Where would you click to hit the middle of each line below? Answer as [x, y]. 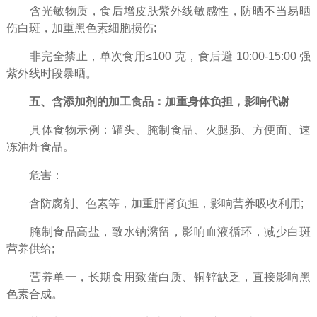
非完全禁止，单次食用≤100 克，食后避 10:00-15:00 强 [158, 57]
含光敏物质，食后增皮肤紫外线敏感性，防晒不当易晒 [158, 11]
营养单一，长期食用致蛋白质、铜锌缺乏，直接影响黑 [158, 277]
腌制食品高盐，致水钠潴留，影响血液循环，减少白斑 [158, 232]
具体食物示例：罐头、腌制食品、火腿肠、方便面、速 [158, 130]
